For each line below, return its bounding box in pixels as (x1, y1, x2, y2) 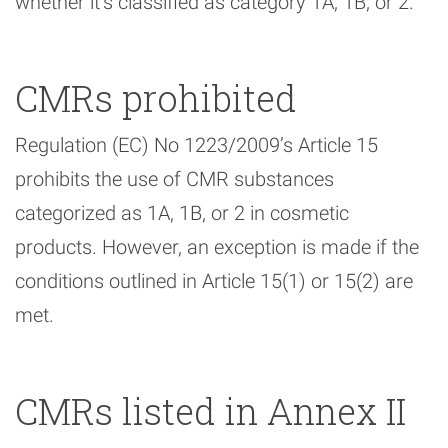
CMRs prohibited (15, 74, 297, 123)
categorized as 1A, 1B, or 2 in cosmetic (15, 201, 349, 226)
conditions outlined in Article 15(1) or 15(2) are (15, 269, 413, 294)
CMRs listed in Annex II (15, 387, 406, 436)
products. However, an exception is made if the (15, 235, 419, 260)
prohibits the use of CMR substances (15, 167, 334, 192)
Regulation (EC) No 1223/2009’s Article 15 (15, 133, 378, 158)
